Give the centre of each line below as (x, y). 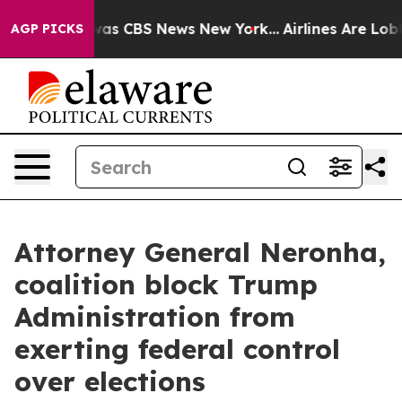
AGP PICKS (47, 29)
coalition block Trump (166, 284)
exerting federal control (177, 349)
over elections (110, 381)
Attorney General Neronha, (200, 252)
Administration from (155, 317)
